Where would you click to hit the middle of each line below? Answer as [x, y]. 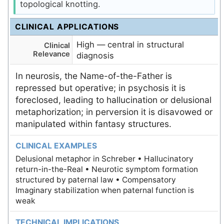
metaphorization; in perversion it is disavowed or [114, 111]
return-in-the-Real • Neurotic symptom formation [106, 169]
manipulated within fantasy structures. [93, 123]
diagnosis [95, 55]
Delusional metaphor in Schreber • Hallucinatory [104, 159]
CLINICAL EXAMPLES [56, 146]
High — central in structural [130, 44]
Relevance [51, 54]
